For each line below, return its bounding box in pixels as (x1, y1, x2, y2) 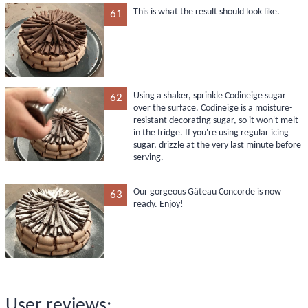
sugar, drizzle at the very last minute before (133, 140, 301, 151)
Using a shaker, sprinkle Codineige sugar (133, 90, 286, 101)
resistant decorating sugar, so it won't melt (133, 115, 298, 126)
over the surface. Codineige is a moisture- (133, 102, 292, 113)
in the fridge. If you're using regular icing (133, 127, 289, 138)
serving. (133, 152, 164, 163)
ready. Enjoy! (133, 199, 184, 210)
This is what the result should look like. (133, 6, 280, 17)
